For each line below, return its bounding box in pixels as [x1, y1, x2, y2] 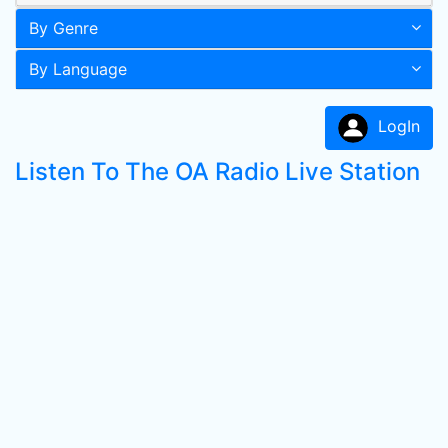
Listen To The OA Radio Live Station [15, 157, 420, 186]
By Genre [29, 18, 98, 38]
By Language [29, 59, 127, 79]
